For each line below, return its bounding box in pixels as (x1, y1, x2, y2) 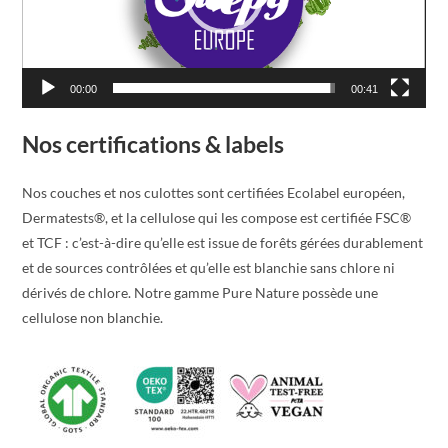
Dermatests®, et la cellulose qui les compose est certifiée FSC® (22, 208, 412, 226)
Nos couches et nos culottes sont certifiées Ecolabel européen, (22, 183, 406, 201)
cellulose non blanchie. (22, 308, 164, 326)
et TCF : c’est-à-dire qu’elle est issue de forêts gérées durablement (22, 233, 424, 251)
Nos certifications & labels (22, 129, 285, 158)
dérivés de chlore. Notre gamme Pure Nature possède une (22, 283, 379, 301)
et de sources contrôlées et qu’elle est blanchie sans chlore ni (22, 258, 396, 276)
